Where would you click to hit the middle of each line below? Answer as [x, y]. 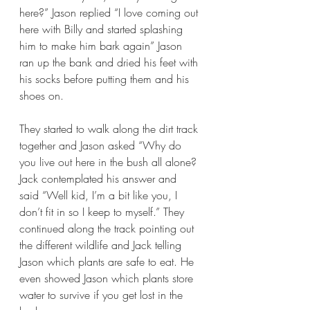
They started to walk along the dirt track [110, 129]
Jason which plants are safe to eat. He [108, 262]
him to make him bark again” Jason [102, 46]
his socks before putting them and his [106, 79]
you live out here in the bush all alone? [110, 162]
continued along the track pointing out [108, 229]
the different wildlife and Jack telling [102, 245]
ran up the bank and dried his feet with [110, 63]
